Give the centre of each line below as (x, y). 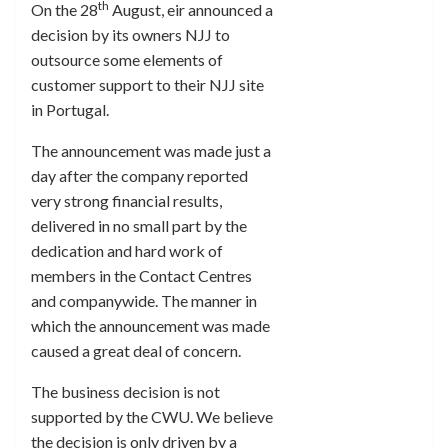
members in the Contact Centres (141, 275)
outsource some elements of (127, 59)
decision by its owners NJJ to (130, 34)
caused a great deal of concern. (136, 350)
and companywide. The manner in (144, 300)
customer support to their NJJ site (147, 84)
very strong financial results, (126, 200)
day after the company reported (139, 175)
